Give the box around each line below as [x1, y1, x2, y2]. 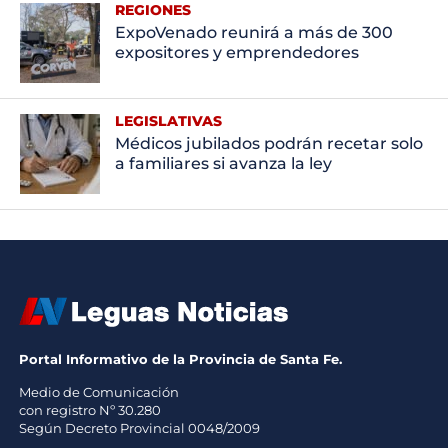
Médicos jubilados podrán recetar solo [114, 134, 423, 154]
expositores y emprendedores [114, 43, 359, 63]
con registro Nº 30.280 [18, 402, 161, 419]
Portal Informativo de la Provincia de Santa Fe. [18, 351, 342, 368]
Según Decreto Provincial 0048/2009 [18, 420, 260, 437]
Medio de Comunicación [18, 384, 179, 401]
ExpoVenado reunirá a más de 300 [114, 23, 393, 43]
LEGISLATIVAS [114, 112, 222, 131]
